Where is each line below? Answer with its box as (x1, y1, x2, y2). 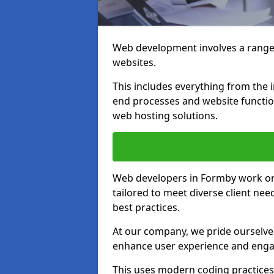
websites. (113, 56, 156, 69)
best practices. (113, 201, 180, 214)
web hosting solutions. (113, 109, 218, 122)
